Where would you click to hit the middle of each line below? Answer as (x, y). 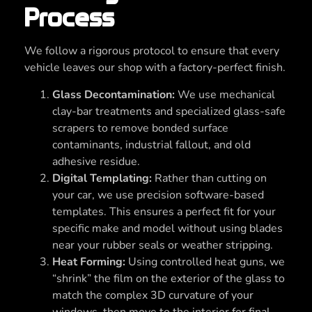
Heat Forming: (89, 262)
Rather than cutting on (209, 178)
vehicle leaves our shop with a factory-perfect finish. (155, 68)
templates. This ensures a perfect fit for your (164, 211)
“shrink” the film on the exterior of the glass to (169, 278)
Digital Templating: (102, 178)
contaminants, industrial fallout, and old (151, 145)
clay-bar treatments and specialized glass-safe (169, 111)
